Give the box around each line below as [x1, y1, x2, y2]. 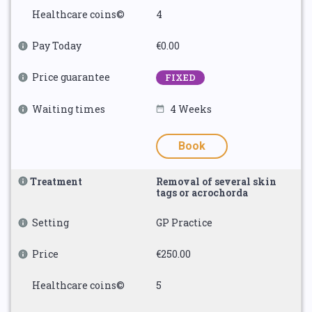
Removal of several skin [156, 175, 276, 188]
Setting [32, 216, 69, 229]
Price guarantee [32, 70, 110, 84]
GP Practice [156, 216, 212, 229]
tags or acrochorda [156, 186, 248, 199]
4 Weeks [170, 102, 212, 116]
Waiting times [32, 102, 105, 116]
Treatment [30, 175, 82, 188]
